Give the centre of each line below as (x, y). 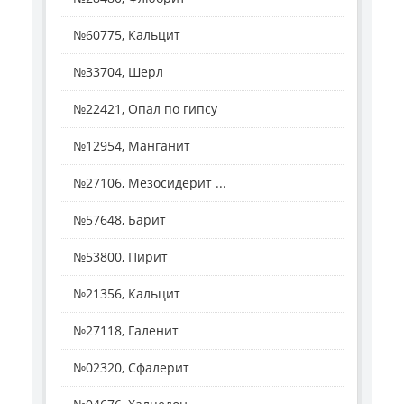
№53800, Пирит (120, 257)
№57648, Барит (119, 220)
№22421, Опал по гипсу (145, 109)
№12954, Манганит (132, 146)
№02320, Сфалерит (131, 368)
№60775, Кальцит (127, 35)
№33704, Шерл (118, 72)
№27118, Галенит (126, 331)
